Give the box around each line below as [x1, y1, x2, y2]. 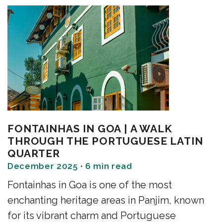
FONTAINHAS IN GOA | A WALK [7, 122, 172, 135]
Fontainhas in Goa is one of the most [7, 179, 172, 191]
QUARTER [7, 147, 60, 160]
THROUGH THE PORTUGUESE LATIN [7, 135, 203, 148]
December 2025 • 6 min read [7, 161, 132, 171]
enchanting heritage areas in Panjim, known [7, 194, 204, 207]
